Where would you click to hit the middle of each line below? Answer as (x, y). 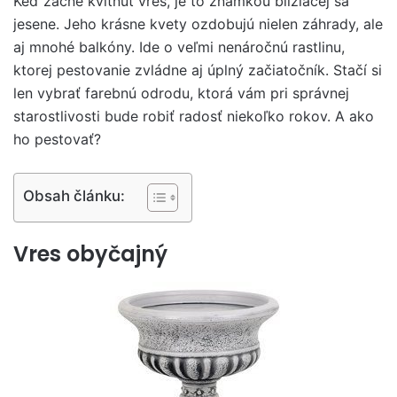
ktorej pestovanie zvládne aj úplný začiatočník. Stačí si (198, 70)
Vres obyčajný (90, 254)
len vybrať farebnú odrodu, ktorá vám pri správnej (181, 93)
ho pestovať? (57, 139)
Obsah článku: (74, 195)
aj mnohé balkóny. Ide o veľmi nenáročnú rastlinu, (179, 47)
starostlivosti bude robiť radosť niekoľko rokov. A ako (194, 116)
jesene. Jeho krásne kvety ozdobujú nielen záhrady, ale (198, 24)
